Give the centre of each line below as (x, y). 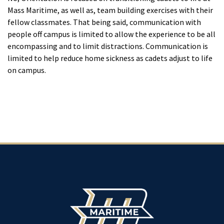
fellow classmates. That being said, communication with (104, 22)
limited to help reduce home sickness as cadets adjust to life (110, 58)
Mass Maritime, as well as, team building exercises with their (110, 10)
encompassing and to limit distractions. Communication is (108, 46)
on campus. (27, 70)
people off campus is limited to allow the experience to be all (111, 34)
